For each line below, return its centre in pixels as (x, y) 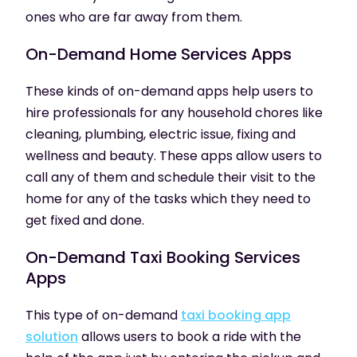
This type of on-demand (103, 315)
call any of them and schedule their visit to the (171, 177)
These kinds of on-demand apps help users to (169, 91)
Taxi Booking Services (215, 257)
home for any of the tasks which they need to (168, 198)
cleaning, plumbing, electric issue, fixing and (161, 134)
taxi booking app (236, 315)
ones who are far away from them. (134, 17)
